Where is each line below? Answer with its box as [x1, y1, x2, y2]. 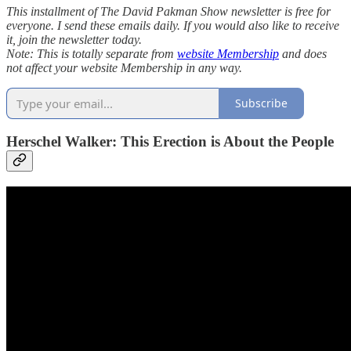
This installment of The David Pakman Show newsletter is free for [6, 4, 331, 18]
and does [279, 46, 327, 60]
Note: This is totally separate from [6, 46, 177, 60]
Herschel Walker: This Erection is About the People [6, 133, 334, 150]
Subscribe [235, 96, 288, 111]
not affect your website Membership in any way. [6, 60, 242, 74]
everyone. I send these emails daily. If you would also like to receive [6, 18, 339, 32]
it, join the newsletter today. [6, 32, 142, 46]
